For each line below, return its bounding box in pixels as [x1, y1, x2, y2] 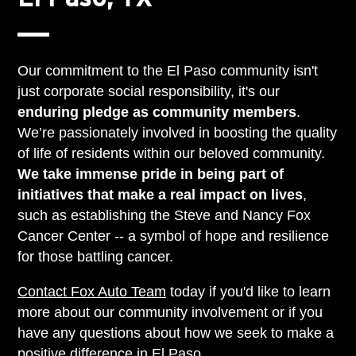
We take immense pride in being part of [17, 165, 284, 182]
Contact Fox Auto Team [17, 283, 167, 300]
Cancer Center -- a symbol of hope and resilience [17, 227, 330, 244]
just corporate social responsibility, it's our [17, 83, 281, 99]
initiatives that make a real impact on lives [17, 186, 304, 203]
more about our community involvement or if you [17, 304, 323, 320]
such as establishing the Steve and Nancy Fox [17, 207, 311, 223]
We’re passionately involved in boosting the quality [17, 124, 338, 141]
